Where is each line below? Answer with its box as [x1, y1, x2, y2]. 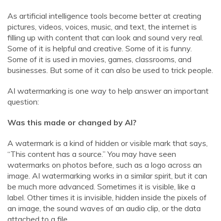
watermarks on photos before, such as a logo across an [7, 160, 202, 170]
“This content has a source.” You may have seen [7, 149, 176, 159]
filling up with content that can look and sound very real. [7, 33, 203, 42]
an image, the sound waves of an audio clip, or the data [7, 203, 201, 213]
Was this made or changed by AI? [7, 117, 137, 127]
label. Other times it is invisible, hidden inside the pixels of [7, 192, 207, 202]
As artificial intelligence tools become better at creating [7, 11, 201, 21]
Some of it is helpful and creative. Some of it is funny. [7, 43, 192, 53]
